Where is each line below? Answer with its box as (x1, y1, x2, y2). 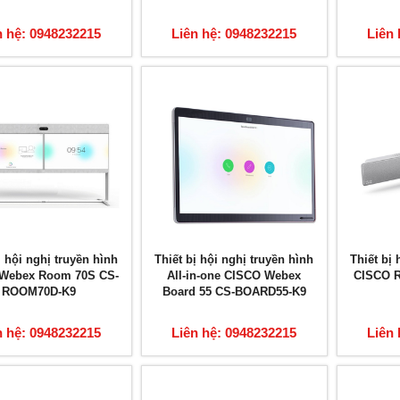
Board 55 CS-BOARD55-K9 (162, 285, 306, 299)
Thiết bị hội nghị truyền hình (154, 253, 314, 267)
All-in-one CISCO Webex (167, 269, 302, 283)
